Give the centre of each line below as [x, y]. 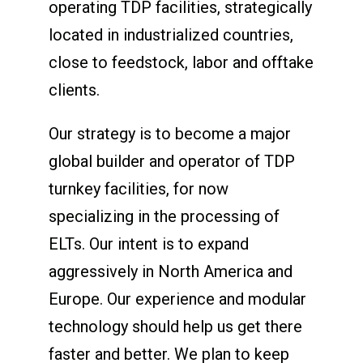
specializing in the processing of [164, 216]
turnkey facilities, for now [138, 188]
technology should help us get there [175, 326]
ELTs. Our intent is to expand [148, 243]
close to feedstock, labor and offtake [181, 62]
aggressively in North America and [170, 271]
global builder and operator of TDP [171, 161]
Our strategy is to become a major [169, 133]
